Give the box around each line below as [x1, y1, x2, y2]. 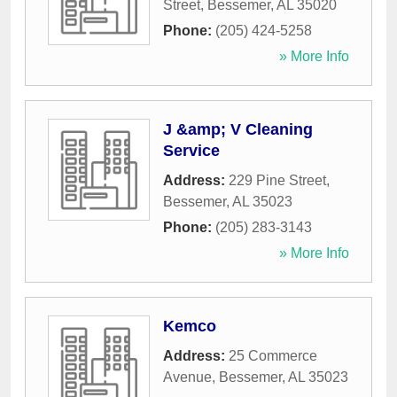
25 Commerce [229, 348, 317, 364]
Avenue [163, 370, 212, 385]
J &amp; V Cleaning [163, 121, 313, 139]
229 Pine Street [229, 173, 326, 189]
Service [163, 142, 220, 160]
